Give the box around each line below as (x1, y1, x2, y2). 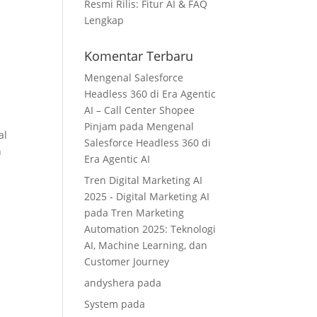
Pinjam (84, 120, 117, 133)
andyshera (84, 276, 135, 289)
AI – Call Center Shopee (84, 103, 195, 117)
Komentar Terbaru (84, 47, 194, 64)
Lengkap (84, 13, 125, 27)
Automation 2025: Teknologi (84, 222, 217, 236)
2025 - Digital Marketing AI (84, 190, 210, 203)
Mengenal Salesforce (84, 71, 184, 84)
